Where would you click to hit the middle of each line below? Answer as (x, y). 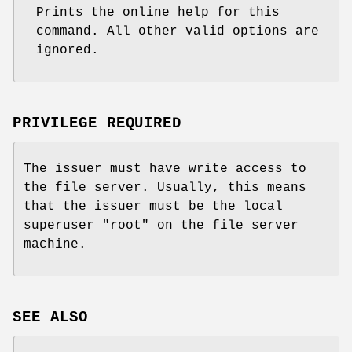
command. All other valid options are (178, 32)
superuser (63, 226)
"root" (126, 226)
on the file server (224, 226)
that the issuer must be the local (153, 207)
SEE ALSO (50, 317)
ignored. (68, 51)
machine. (55, 245)
